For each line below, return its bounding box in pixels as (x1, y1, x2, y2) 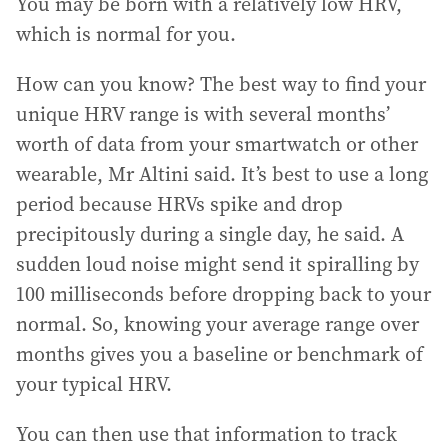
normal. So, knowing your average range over (16, 310, 419, 339)
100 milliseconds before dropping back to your (16, 280, 431, 309)
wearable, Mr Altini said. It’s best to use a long (16, 160, 428, 189)
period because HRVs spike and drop (16, 190, 343, 219)
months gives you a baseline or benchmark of (16, 340, 423, 369)
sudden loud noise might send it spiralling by (16, 250, 419, 279)
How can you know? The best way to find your (16, 70, 426, 99)
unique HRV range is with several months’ (16, 100, 390, 129)
